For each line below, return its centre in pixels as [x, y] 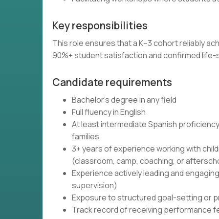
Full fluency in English [109, 112]
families [86, 136]
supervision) [95, 185]
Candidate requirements [112, 82]
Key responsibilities [100, 25]
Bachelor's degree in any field [124, 100]
